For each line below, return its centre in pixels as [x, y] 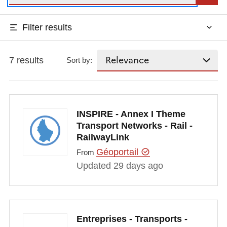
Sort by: [80, 60]
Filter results [47, 27]
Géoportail [118, 152]
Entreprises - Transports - [132, 219]
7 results [26, 60]
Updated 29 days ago [120, 166]
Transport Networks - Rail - [134, 125]
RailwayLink [103, 137]
